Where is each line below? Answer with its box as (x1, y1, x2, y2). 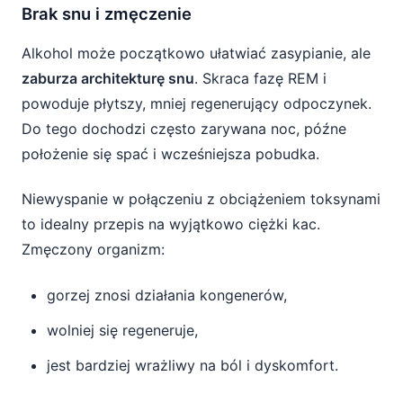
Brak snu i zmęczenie (22, 4, 192, 23)
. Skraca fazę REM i (194, 69, 327, 87)
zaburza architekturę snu (22, 69, 194, 87)
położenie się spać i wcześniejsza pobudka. (22, 145, 319, 163)
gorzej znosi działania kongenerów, (47, 286, 287, 304)
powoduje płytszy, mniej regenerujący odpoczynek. (22, 94, 372, 112)
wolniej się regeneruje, (47, 321, 198, 339)
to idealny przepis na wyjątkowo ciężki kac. (22, 215, 320, 233)
